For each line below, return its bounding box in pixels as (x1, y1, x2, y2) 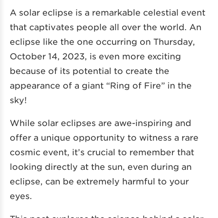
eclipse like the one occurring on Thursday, (10, 36, 195, 47)
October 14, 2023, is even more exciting (10, 51, 181, 61)
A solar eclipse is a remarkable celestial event (10, 7, 205, 18)
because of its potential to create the (10, 66, 169, 76)
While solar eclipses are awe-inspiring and (10, 118, 191, 128)
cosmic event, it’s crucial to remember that (10, 147, 194, 157)
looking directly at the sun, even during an (10, 162, 192, 172)
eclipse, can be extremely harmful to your (10, 176, 189, 186)
